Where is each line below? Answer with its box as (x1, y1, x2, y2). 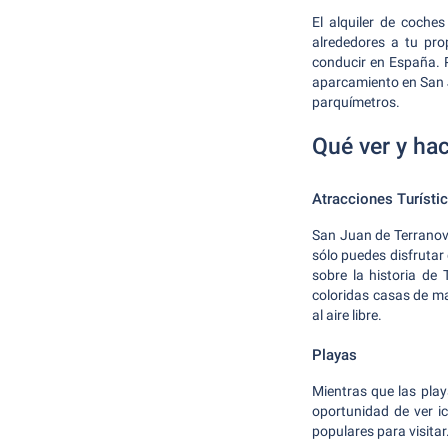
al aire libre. (312, 307, 382, 323)
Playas (312, 346, 357, 364)
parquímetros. (312, 94, 400, 110)
